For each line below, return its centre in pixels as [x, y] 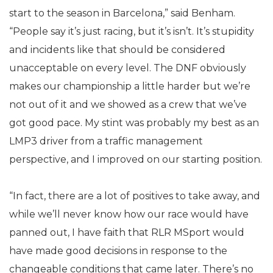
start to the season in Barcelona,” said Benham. [122, 13]
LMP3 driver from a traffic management [106, 141]
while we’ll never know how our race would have [129, 214]
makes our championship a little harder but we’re [130, 86]
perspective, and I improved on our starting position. [136, 159]
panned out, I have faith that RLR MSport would [127, 232]
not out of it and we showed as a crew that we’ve [128, 105]
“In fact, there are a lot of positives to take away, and [135, 196]
